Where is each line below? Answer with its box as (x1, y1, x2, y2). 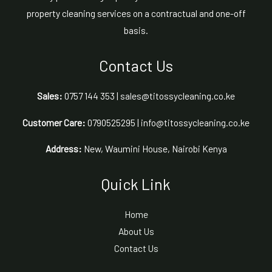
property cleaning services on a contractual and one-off (26, 7, 246, 19)
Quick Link (101, 174, 171, 193)
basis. (124, 24, 148, 36)
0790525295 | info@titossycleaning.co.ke (87, 116, 250, 128)
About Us (118, 225, 154, 237)
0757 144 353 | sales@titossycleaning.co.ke (64, 90, 235, 102)
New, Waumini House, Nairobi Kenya (83, 143, 227, 155)
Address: (45, 143, 84, 155)
